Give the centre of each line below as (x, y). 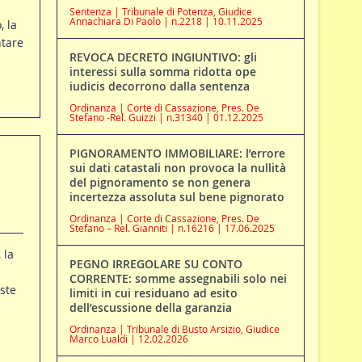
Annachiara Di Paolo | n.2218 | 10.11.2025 (166, 21)
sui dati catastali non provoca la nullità (177, 168)
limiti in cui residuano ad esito (153, 293)
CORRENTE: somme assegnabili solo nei (178, 279)
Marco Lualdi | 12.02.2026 (128, 339)
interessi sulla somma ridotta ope (162, 72)
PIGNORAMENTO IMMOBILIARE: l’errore (177, 154)
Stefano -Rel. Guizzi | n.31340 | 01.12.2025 (166, 118)
